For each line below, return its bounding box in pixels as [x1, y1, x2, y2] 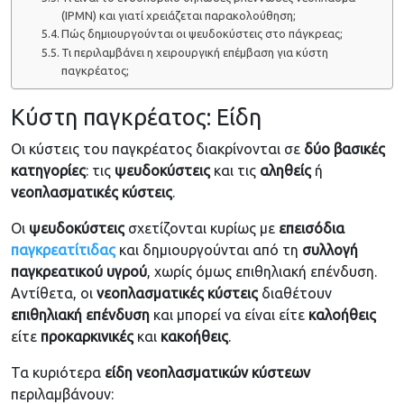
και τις [210, 162, 260, 179]
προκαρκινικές [41, 328, 133, 345]
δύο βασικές [304, 141, 385, 158]
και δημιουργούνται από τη [115, 242, 302, 259]
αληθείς [260, 162, 311, 179]
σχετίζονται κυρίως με [124, 220, 279, 237]
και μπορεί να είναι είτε [150, 307, 308, 324]
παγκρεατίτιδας [11, 242, 115, 259]
